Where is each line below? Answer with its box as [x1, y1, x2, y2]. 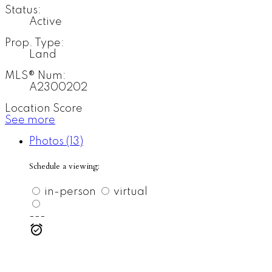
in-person [42, 186, 96, 198]
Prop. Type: [5, 38, 64, 49]
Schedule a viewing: [29, 161, 100, 172]
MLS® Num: [5, 70, 66, 82]
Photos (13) [29, 136, 83, 148]
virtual [111, 186, 148, 198]
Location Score [5, 103, 83, 115]
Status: [5, 5, 41, 16]
